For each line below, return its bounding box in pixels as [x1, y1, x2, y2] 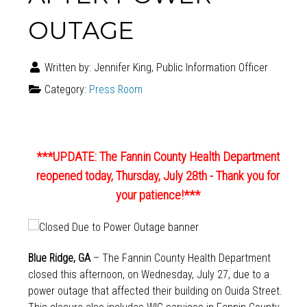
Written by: [41, 60, 94, 74]
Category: [41, 82, 89, 96]
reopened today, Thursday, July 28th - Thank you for [36, 169, 280, 184]
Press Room [88, 82, 143, 96]
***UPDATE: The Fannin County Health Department [36, 149, 280, 165]
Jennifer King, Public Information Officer [93, 60, 268, 74]
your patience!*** [115, 188, 200, 204]
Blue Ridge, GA [27, 251, 90, 265]
